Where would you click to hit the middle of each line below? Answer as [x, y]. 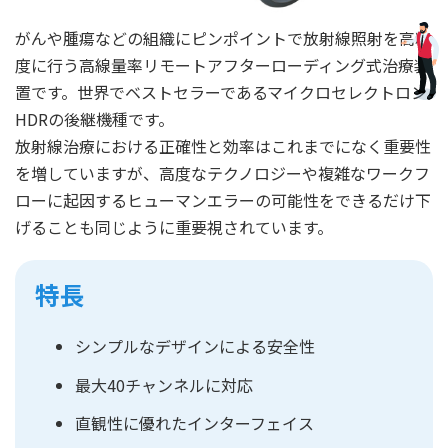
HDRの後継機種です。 [94, 118]
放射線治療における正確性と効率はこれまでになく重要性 [223, 145]
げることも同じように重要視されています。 [174, 226]
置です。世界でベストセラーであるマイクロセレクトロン [221, 91]
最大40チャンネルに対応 [164, 384]
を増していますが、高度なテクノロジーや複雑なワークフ [222, 172]
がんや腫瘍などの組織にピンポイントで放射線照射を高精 [223, 37]
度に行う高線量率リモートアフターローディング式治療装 [222, 64]
